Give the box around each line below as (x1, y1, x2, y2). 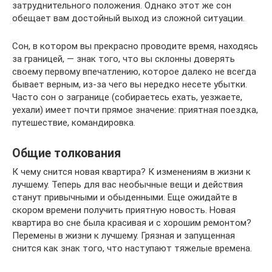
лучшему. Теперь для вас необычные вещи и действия (12, 178, 243, 190)
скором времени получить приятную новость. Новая (12, 204, 236, 216)
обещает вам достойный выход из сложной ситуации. (12, 12, 245, 24)
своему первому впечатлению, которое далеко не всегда (12, 66, 256, 77)
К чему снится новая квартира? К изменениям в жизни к (12, 166, 251, 177)
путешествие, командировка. (12, 117, 135, 128)
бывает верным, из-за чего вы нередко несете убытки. (12, 78, 247, 90)
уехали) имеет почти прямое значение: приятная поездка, (12, 104, 258, 115)
